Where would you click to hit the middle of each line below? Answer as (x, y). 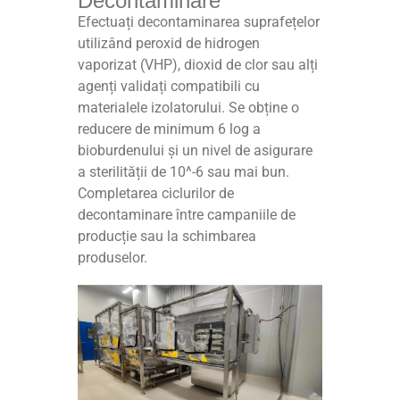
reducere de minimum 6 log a (170, 129)
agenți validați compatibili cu (169, 87)
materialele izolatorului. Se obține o (189, 108)
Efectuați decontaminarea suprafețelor (199, 22)
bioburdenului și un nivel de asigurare (196, 151)
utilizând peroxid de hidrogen (169, 44)
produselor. (113, 258)
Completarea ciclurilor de (156, 194)
